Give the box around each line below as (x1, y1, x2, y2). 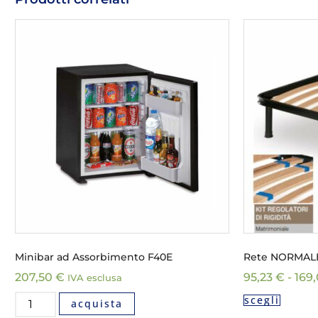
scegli (244, 292, 280, 307)
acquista (71, 296, 124, 310)
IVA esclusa (67, 272, 122, 283)
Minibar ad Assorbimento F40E (15, 250, 172, 263)
